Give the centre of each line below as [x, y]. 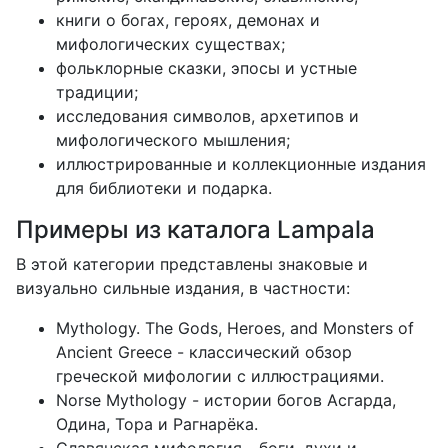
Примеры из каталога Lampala [195, 229]
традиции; [97, 91]
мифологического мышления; [173, 139]
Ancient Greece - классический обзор [204, 351]
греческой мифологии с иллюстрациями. [220, 375]
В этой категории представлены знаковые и [192, 263]
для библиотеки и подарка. [164, 187]
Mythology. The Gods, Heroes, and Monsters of [235, 327]
